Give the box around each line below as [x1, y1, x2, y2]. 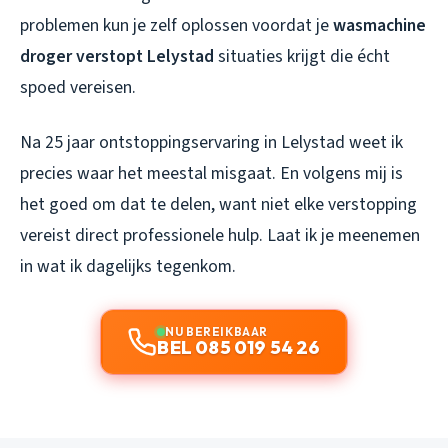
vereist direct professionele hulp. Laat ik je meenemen [20, 223, 420, 249]
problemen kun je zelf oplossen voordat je [20, 13, 333, 39]
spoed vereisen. [20, 75, 136, 101]
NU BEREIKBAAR [165, 324, 268, 340]
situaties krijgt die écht [214, 44, 390, 70]
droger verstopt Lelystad [20, 44, 214, 70]
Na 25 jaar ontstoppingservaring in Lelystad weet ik [20, 130, 403, 156]
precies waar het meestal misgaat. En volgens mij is [20, 161, 403, 187]
